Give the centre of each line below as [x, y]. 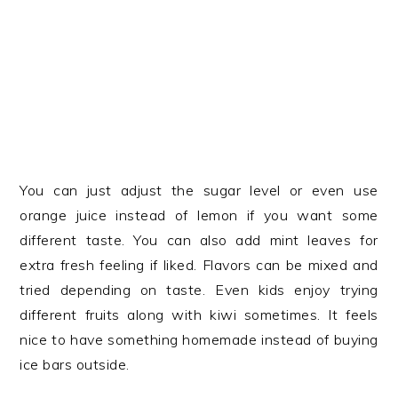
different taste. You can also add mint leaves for [199, 240]
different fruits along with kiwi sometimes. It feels [199, 314]
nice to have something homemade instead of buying [199, 339]
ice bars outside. [75, 364]
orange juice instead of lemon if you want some [199, 215]
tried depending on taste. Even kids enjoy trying [199, 290]
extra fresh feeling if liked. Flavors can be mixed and [199, 265]
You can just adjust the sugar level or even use [199, 190]
